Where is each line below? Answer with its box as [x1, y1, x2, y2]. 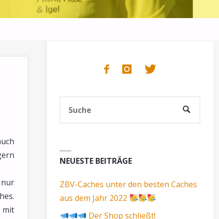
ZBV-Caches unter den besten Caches [60, 179, 197, 190]
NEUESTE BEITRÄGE [60, 155, 132, 167]
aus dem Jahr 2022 [60, 193, 130, 204]
